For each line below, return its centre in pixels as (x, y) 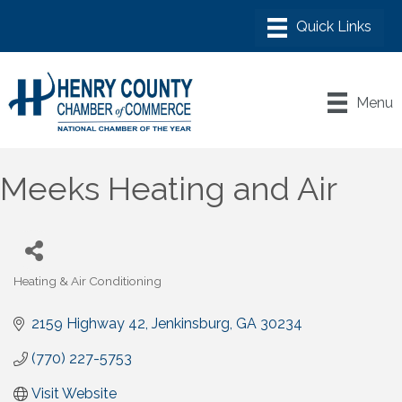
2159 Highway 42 (88, 324)
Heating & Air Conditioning (87, 281)
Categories (44, 293)
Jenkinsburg (191, 324)
